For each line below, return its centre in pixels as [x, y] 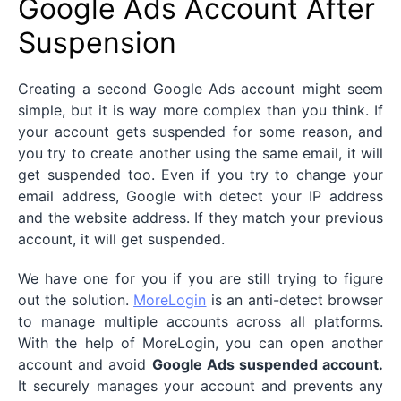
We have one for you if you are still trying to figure [200, 279]
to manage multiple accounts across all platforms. [200, 322]
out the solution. [76, 300]
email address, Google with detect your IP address [200, 196]
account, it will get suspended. [121, 239]
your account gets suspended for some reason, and [200, 132]
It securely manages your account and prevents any [200, 386]
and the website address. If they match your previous [200, 218]
